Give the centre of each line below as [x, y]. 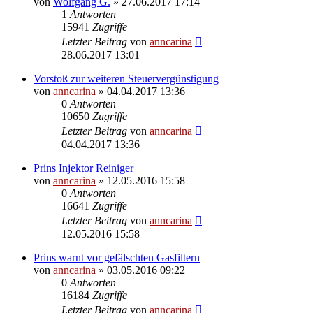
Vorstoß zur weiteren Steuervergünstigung [126, 78]
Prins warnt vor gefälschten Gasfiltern [117, 257]
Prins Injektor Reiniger [83, 168]
